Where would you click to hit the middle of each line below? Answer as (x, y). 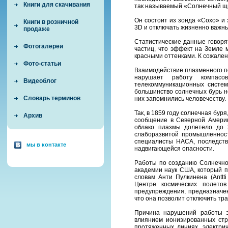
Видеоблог (40, 81)
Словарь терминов (52, 98)
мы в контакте (46, 145)
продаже (37, 29)
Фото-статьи (42, 64)
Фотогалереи (43, 46)
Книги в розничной (51, 22)
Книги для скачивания (57, 5)
